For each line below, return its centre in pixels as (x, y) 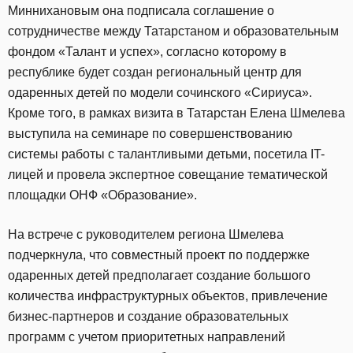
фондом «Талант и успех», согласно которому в (147, 52)
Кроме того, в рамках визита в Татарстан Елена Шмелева (176, 113)
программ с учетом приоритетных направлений (147, 337)
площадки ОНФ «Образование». (102, 195)
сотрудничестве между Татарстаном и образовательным (173, 32)
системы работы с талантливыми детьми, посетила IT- (166, 154)
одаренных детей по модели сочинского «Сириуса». (160, 93)
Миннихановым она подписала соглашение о (141, 11)
